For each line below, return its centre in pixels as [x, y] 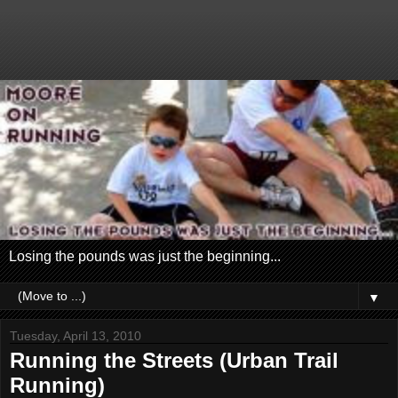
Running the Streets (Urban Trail [174, 360]
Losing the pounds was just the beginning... [145, 256]
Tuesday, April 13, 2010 [76, 336]
